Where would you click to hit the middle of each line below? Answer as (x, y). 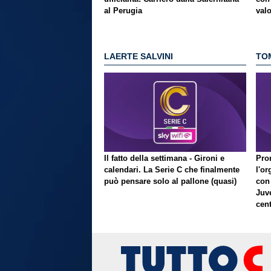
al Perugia (123, 11)
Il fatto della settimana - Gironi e (164, 158)
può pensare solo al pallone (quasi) (170, 181)
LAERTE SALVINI (139, 57)
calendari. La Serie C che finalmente (172, 169)
